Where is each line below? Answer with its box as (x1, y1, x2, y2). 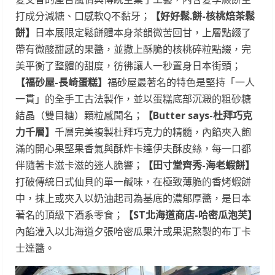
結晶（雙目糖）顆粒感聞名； (15, 109, 143, 123)
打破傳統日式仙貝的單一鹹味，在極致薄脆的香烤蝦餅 (15, 175, 251, 189)
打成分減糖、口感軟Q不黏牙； (15, 9, 150, 23)
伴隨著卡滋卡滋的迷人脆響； (15, 158, 143, 172)
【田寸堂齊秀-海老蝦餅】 (143, 158, 255, 172)
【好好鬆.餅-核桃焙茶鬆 (150, 9, 255, 23)
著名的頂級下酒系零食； (15, 208, 123, 222)
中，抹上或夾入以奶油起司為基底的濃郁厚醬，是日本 (15, 192, 251, 206)
